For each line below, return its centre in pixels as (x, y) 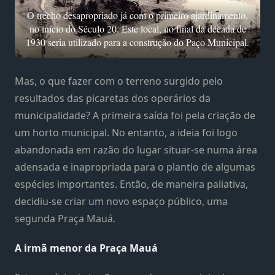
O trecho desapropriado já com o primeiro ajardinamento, (137, 15)
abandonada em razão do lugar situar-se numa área (136, 149)
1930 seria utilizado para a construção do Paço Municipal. (137, 42)
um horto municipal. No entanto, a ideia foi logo (126, 132)
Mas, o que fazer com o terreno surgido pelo (119, 81)
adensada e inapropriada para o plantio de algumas (135, 167)
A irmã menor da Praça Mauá (86, 248)
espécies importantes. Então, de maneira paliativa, (131, 184)
